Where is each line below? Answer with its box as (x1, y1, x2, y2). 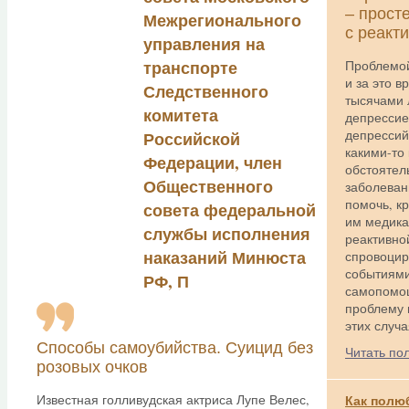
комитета (143, 103, 218, 127)
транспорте (143, 56, 237, 79)
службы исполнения (143, 222, 310, 246)
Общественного (143, 174, 273, 198)
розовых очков (37, 358, 148, 376)
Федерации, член (143, 151, 282, 174)
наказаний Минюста (143, 246, 306, 269)
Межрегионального (143, 8, 301, 32)
